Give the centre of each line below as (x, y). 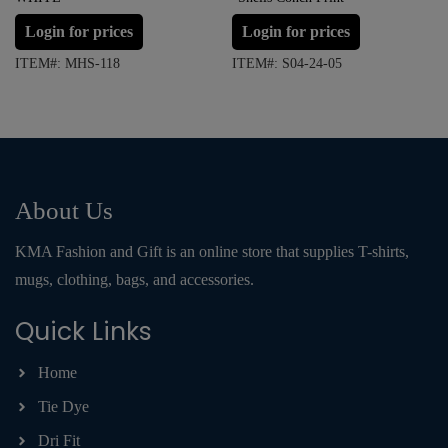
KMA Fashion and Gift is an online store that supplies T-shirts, (212, 251)
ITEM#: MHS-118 (67, 63)
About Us (64, 210)
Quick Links (83, 331)
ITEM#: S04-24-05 (287, 63)
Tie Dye (63, 406)
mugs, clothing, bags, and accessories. (134, 279)
